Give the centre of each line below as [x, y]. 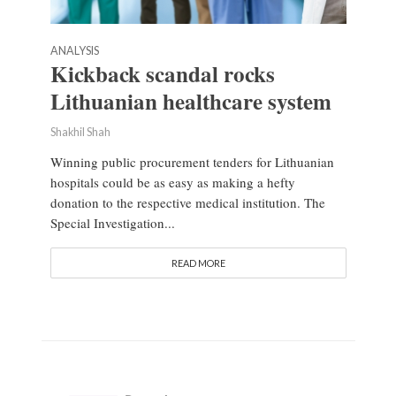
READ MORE [198, 263]
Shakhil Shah [80, 133]
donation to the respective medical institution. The [187, 203]
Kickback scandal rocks [162, 74]
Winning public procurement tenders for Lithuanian [192, 162]
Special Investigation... [112, 223]
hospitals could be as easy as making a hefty [172, 183]
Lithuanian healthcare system [190, 102]
